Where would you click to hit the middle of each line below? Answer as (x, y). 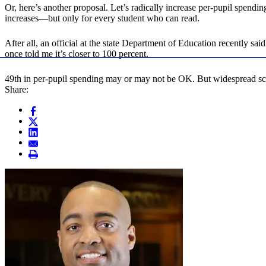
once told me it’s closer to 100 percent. (77, 54)
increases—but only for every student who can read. (102, 18)
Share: (17, 90)
